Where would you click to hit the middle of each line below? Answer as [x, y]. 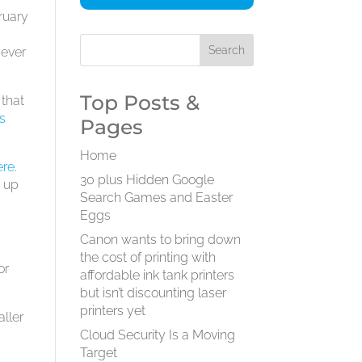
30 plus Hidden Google [147, 180]
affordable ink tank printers [157, 275]
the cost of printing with [147, 257]
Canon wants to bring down [160, 240]
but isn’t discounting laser [153, 293]
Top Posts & [139, 103]
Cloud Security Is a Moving [157, 335]
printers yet [112, 311]
